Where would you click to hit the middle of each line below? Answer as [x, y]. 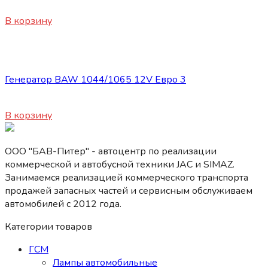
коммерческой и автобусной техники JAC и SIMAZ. [120, 165]
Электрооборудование [57, 57]
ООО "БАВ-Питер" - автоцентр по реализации [111, 152]
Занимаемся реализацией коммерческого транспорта [127, 178]
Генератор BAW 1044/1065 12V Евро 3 [95, 80]
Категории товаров [48, 227]
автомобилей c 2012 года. [63, 204]
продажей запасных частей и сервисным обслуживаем [129, 191]
